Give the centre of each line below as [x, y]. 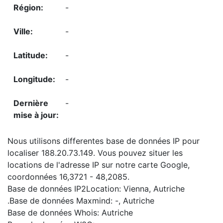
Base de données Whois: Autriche [70, 213]
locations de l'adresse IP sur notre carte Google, [99, 165]
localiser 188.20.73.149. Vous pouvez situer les [95, 153]
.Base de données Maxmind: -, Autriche [81, 201]
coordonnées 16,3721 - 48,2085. [68, 177]
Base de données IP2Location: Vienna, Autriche [96, 189]
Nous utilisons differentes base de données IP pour [104, 141]
